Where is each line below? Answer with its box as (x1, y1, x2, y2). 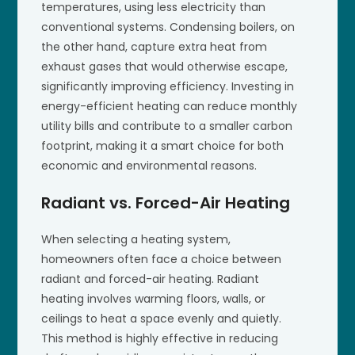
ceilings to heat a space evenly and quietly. (41, 310, 282, 326)
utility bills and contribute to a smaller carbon (41, 117, 293, 134)
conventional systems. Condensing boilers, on (41, 18, 296, 35)
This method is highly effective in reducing (41, 330, 279, 346)
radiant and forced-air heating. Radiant (41, 270, 260, 287)
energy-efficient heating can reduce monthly (41, 97, 298, 114)
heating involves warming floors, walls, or (41, 290, 266, 307)
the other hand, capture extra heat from (41, 38, 268, 55)
